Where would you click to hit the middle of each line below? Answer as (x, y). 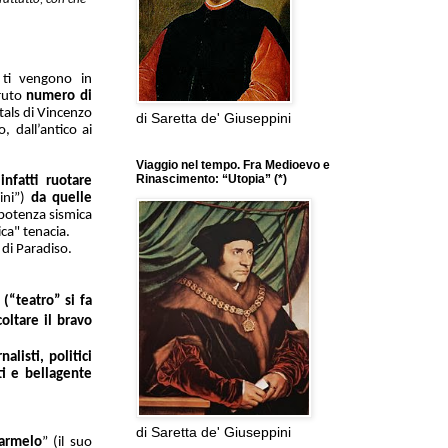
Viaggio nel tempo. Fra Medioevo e (233, 165)
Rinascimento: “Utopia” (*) (211, 179)
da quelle (61, 198)
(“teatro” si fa (48, 301)
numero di (59, 96)
